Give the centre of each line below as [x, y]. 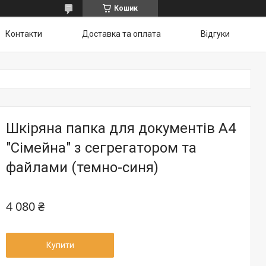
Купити [60, 245]
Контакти [24, 34]
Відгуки [215, 34]
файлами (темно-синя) [82, 167]
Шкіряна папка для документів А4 [121, 128]
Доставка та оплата [121, 34]
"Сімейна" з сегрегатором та [101, 148]
